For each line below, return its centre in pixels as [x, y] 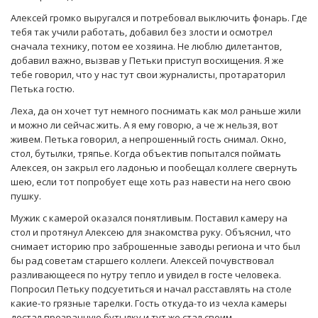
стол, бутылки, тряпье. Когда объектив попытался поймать [146, 154]
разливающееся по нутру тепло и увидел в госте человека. [146, 275]
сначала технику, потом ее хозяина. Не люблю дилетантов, [146, 46]
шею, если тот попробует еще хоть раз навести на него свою [151, 182]
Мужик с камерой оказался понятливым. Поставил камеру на [149, 218]
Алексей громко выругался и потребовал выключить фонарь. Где [159, 18]
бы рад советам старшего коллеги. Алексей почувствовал [142, 261]
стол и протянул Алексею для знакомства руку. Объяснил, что [151, 232]
